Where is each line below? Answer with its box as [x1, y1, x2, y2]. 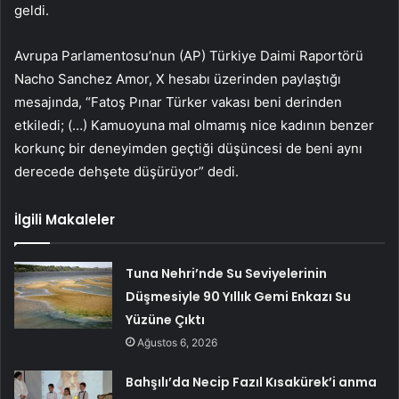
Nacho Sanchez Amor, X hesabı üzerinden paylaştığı [14, 70, 341, 88]
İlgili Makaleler [14, 210, 115, 230]
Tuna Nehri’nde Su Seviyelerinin [126, 265, 328, 283]
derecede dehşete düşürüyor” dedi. [14, 163, 239, 181]
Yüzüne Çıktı [126, 311, 206, 330]
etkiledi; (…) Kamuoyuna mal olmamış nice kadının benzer [14, 117, 374, 134]
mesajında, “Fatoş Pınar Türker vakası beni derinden [14, 94, 342, 111]
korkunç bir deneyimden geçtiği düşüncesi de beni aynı [14, 140, 362, 158]
